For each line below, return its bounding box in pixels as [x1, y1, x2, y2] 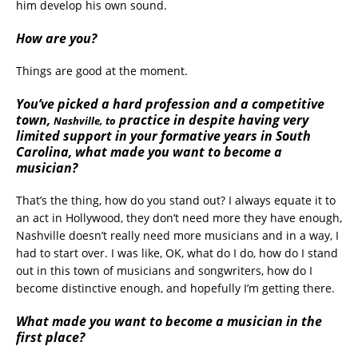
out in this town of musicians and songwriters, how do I [16, 262, 312, 278]
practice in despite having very [116, 110, 308, 129]
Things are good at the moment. [16, 62, 188, 78]
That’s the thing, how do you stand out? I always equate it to [16, 192, 336, 208]
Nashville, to [54, 113, 116, 128]
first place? [16, 328, 85, 346]
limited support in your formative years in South [16, 126, 311, 145]
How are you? [16, 29, 97, 47]
